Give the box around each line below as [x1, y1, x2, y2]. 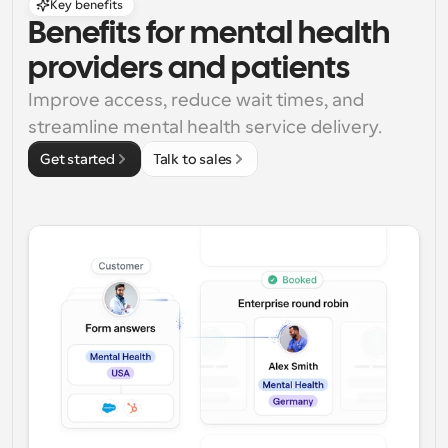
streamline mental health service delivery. [28, 117, 382, 137]
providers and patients [28, 55, 350, 84]
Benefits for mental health [28, 20, 390, 49]
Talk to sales [152, 151, 233, 167]
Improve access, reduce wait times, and [28, 90, 364, 110]
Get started [40, 151, 115, 167]
